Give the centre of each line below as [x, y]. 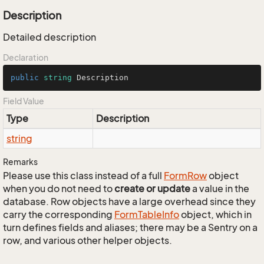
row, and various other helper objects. [88, 240]
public [25, 77]
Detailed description [49, 37]
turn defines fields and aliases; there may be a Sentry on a [130, 227]
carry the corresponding [59, 214]
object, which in [215, 214]
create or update [152, 189]
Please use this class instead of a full [83, 176]
